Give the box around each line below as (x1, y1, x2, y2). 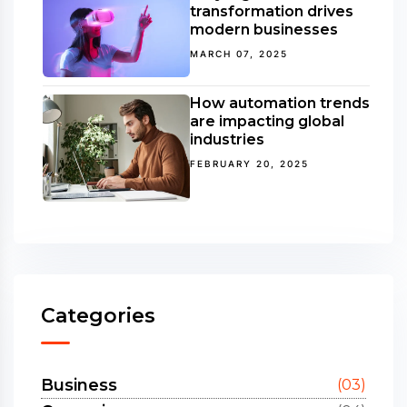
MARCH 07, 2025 (190, 48, 288, 60)
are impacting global (190, 112, 344, 130)
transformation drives (190, 3, 353, 21)
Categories (41, 303, 155, 328)
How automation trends (190, 94, 370, 112)
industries (190, 130, 264, 148)
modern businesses (190, 21, 338, 39)
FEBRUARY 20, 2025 (190, 157, 309, 169)
